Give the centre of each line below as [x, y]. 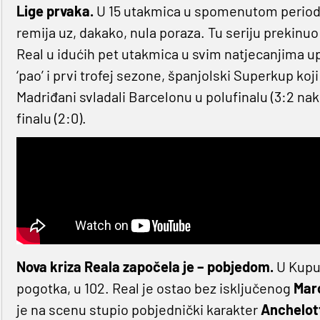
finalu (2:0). [51, 118]
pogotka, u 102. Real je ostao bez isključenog [155, 288]
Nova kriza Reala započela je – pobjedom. [145, 267]
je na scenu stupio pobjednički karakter [138, 310]
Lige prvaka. [55, 11]
